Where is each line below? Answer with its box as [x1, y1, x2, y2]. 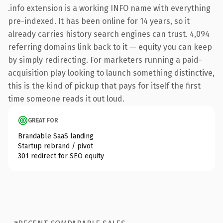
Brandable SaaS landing [18, 131, 94, 140]
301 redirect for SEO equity [18, 151, 104, 160]
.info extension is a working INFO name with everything [8, 3, 211, 13]
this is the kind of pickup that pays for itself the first [8, 81, 201, 91]
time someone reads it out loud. [8, 94, 124, 104]
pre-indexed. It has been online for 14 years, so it [8, 16, 190, 26]
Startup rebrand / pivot [18, 141, 93, 150]
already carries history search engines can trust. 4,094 [8, 29, 210, 39]
